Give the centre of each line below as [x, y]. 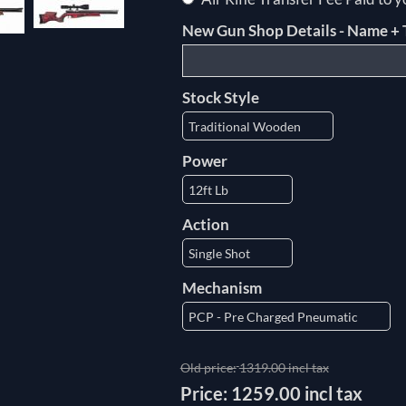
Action [205, 225]
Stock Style [220, 98]
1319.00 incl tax [284, 368]
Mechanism [222, 288]
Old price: [208, 368]
